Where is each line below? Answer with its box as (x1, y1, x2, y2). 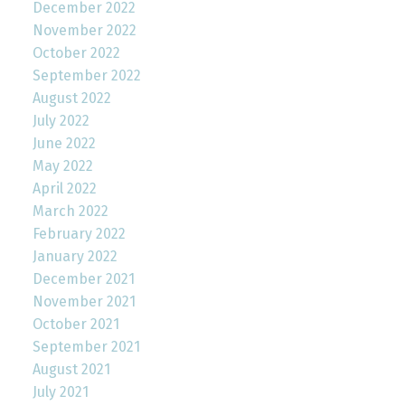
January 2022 (32, 247, 118, 265)
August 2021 (32, 360, 110, 378)
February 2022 (32, 224, 126, 242)
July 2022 (32, 111, 89, 129)
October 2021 (32, 315, 119, 333)
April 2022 (32, 179, 97, 197)
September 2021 (32, 337, 140, 355)
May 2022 (32, 156, 93, 174)
